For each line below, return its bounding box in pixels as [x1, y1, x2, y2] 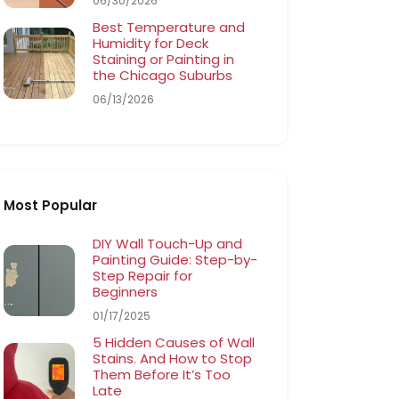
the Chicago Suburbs [93, 65, 233, 85]
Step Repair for [93, 266, 193, 286]
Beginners [93, 282, 159, 302]
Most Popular [4, 196, 98, 216]
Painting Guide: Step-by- [93, 250, 258, 270]
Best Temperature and [93, 17, 246, 37]
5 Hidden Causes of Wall [93, 332, 256, 352]
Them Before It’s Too [93, 364, 232, 384]
